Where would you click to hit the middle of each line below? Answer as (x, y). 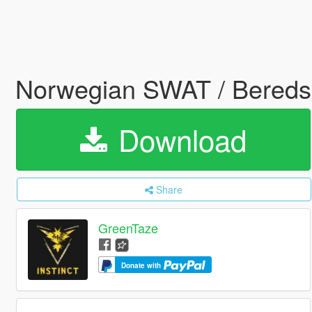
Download (178, 139)
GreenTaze (128, 228)
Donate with (142, 265)
